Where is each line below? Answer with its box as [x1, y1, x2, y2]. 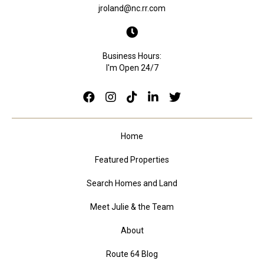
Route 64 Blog [106, 249, 158, 259]
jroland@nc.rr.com [98, 3, 166, 13]
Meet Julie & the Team [90, 202, 174, 212]
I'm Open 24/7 [105, 63, 159, 73]
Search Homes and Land [87, 179, 177, 189]
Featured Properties [95, 155, 169, 165]
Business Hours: [103, 51, 161, 61]
